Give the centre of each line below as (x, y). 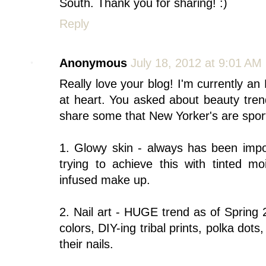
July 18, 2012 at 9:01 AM (196, 63)
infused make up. (105, 180)
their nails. (86, 244)
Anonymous (93, 63)
